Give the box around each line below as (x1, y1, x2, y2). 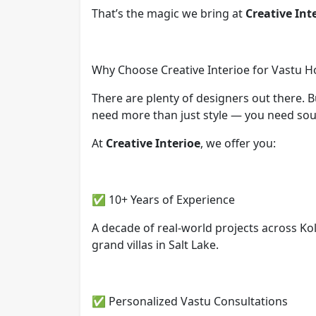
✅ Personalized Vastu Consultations (92, 293, 288, 309)
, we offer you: (200, 135, 276, 151)
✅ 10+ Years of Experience (92, 191, 235, 207)
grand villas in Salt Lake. (92, 236, 219, 253)
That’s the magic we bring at (92, 5, 245, 21)
